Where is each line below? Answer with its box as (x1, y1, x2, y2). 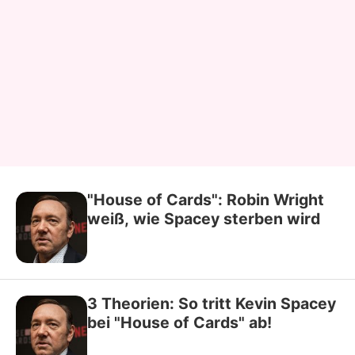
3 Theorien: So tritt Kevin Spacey (87, 293, 336, 313)
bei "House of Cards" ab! (87, 312, 272, 332)
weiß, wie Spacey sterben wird (87, 208, 320, 228)
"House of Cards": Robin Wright (87, 189, 324, 209)
